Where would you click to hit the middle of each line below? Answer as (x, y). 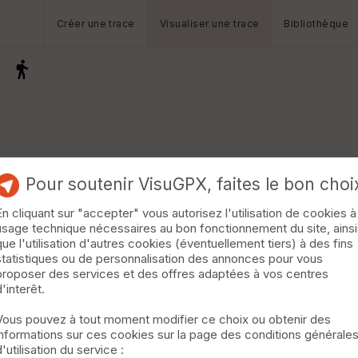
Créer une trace (95, 24)
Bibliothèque (316, 24)
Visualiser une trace (209, 24)
